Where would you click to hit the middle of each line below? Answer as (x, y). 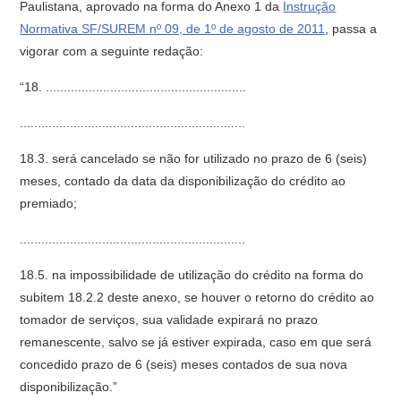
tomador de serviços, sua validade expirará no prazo (169, 320)
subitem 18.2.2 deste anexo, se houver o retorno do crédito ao (197, 297)
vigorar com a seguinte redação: (112, 51)
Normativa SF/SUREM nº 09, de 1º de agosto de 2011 (173, 29)
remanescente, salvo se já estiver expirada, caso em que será (196, 342)
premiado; (49, 203)
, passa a (351, 29)
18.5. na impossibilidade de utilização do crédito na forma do (192, 275)
